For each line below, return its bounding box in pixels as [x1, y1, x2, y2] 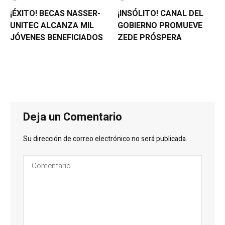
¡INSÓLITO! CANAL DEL [118, 7, 203, 20]
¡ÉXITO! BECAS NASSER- [10, 7, 100, 20]
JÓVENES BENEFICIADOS [10, 31, 103, 44]
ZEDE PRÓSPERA [118, 31, 182, 44]
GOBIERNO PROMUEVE [118, 19, 202, 32]
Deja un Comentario [23, 109, 123, 126]
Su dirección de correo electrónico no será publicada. [23, 134, 188, 145]
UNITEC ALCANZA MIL [10, 19, 94, 32]
